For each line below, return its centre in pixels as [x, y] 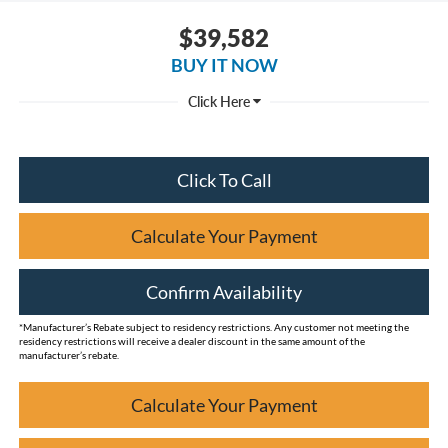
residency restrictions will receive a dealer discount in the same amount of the [191, 341]
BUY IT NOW [224, 64]
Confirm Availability [224, 292]
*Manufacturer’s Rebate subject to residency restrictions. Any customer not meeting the [213, 327]
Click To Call [224, 180]
